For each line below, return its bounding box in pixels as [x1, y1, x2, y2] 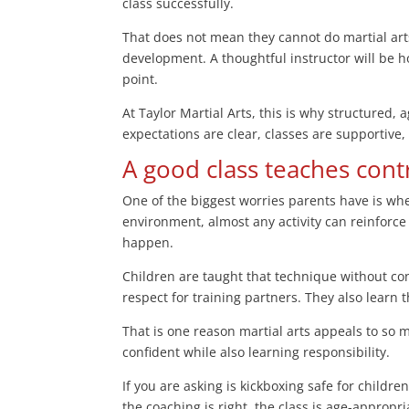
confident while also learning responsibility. [122, 343, 391, 362]
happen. [122, 234, 174, 252]
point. [122, 70, 159, 89]
